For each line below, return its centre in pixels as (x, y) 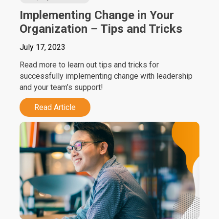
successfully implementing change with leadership (106, 76)
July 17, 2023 (43, 47)
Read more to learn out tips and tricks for (89, 65)
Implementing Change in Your (97, 15)
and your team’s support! (61, 87)
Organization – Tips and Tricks (101, 29)
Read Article (55, 107)
